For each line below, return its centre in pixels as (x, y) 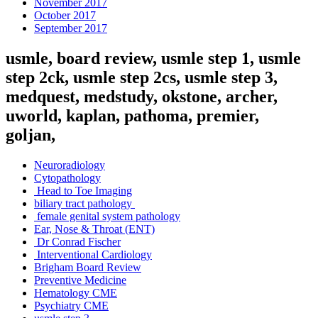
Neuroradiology (70, 165)
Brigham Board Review (88, 268)
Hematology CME (76, 293)
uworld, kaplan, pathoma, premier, (132, 116)
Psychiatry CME (71, 306)
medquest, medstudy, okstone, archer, (142, 97)
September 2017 (71, 28)
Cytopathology (67, 178)
